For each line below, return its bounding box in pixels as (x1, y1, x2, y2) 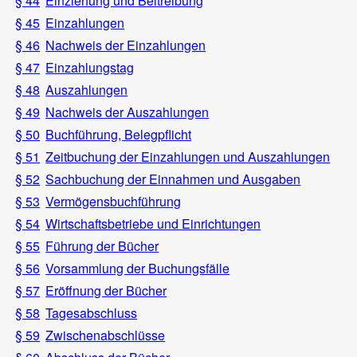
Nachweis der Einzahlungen (45, 36, 206, 55)
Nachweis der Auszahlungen (45, 103, 210, 122)
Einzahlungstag (45, 58, 135, 77)
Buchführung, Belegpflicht (45, 125, 192, 144)
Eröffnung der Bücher (45, 281, 167, 300)
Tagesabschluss (45, 304, 138, 323)
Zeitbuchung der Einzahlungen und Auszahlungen (45, 147, 331, 167)
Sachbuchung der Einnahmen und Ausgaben (45, 170, 301, 189)
